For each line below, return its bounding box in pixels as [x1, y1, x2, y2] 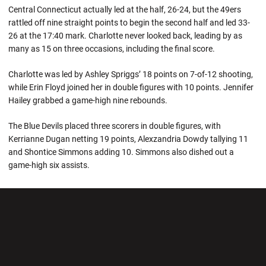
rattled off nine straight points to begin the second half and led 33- [8, 18, 250, 27]
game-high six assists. [8, 160, 90, 170]
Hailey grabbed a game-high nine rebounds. [8, 96, 167, 105]
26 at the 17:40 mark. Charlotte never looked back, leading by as [8, 31, 242, 40]
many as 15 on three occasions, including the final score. [8, 44, 215, 53]
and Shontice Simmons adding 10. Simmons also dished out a [8, 147, 234, 157]
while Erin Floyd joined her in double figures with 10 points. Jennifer [8, 83, 254, 92]
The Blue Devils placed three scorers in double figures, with [8, 121, 221, 131]
